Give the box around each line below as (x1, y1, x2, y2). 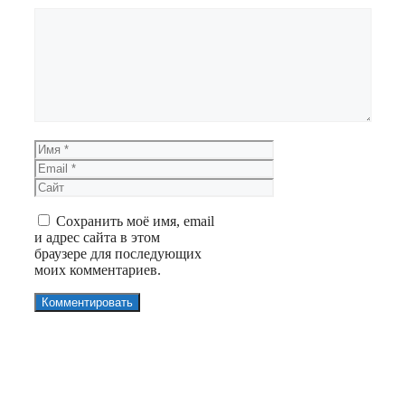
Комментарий (33, 6, 118, 23)
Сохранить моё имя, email (56, 212, 214, 229)
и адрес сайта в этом (34, 229, 160, 245)
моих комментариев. (34, 261, 161, 278)
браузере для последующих (34, 245, 202, 261)
